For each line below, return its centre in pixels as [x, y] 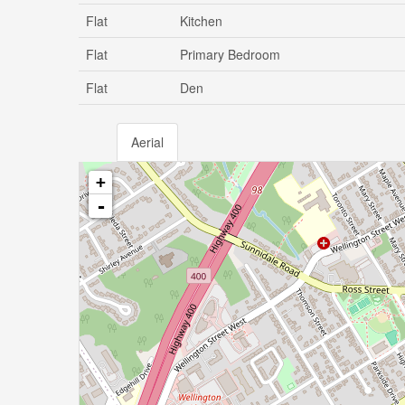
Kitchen [201, 21]
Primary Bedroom [230, 54]
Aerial [147, 142]
